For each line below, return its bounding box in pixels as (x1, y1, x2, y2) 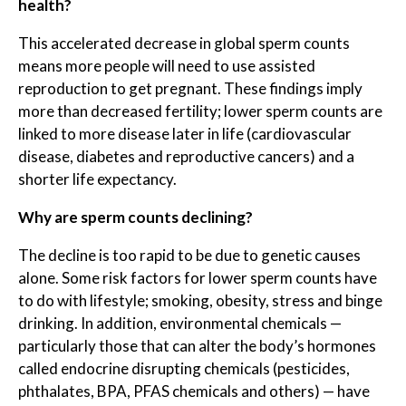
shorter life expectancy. (18, 169, 177, 188)
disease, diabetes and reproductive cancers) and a (18, 147, 354, 166)
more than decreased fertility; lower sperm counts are (18, 101, 382, 121)
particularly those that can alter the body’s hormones (18, 336, 376, 355)
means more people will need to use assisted (18, 56, 315, 75)
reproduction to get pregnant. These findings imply (18, 79, 362, 98)
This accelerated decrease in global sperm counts (18, 34, 350, 53)
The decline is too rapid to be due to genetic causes (18, 246, 361, 265)
